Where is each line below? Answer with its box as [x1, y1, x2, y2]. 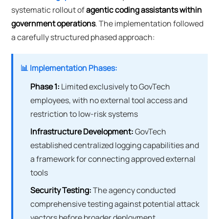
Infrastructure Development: [30, 126, 133, 137]
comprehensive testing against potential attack [30, 198, 199, 210]
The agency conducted [91, 185, 175, 196]
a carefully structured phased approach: [11, 32, 155, 43]
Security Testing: [30, 185, 91, 196]
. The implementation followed [95, 18, 203, 29]
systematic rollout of [11, 4, 86, 16]
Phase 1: [30, 81, 60, 92]
